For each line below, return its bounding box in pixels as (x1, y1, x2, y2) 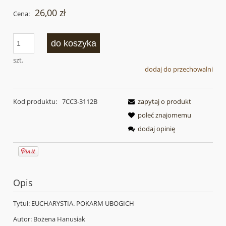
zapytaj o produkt (138, 96, 191, 106)
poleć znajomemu (138, 110, 191, 120)
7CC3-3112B (62, 96, 97, 106)
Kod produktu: (13, 96, 57, 106)
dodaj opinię (138, 124, 175, 133)
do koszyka (50, 38, 96, 48)
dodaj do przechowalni (145, 65, 213, 74)
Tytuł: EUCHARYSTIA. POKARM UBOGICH (13, 198, 137, 208)
